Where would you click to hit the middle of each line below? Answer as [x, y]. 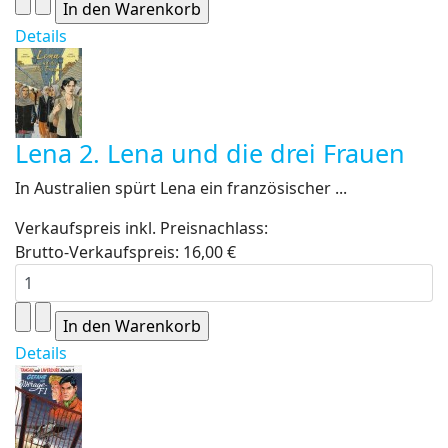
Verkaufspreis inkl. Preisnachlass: [141, 228]
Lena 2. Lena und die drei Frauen [210, 153]
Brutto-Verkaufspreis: [99, 252]
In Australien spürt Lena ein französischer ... [181, 188]
